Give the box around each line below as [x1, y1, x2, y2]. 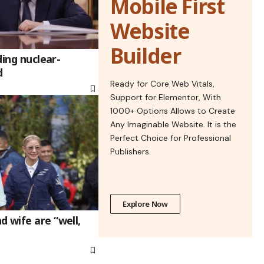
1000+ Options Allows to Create [110, 105, 236, 116]
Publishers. [110, 146, 151, 157]
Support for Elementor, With [110, 91, 222, 103]
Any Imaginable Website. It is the [110, 118, 237, 130]
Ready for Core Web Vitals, [110, 78, 215, 89]
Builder [110, 41, 181, 70]
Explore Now [123, 198, 168, 209]
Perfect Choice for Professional [110, 132, 232, 143]
